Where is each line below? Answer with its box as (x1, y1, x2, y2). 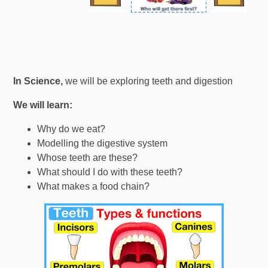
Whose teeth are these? (37, 152, 138, 163)
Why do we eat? (37, 123, 106, 134)
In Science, (13, 75, 63, 86)
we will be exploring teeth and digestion (63, 75, 233, 86)
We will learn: (13, 99, 73, 110)
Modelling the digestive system (37, 138, 168, 148)
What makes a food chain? (37, 181, 150, 191)
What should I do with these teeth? (37, 166, 183, 177)
